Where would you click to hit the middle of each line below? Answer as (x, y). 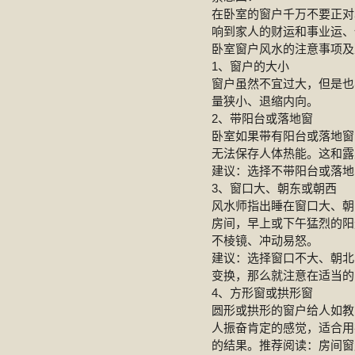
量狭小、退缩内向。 (265, 101)
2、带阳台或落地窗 (262, 118)
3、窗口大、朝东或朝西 (274, 188)
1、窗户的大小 (250, 66)
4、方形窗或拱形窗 (262, 293)
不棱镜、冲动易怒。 (265, 240)
